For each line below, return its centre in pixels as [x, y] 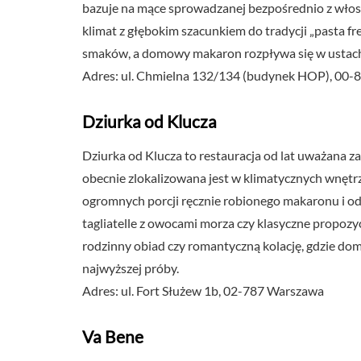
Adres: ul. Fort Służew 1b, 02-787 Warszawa [203, 290]
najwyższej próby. [131, 268]
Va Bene [113, 336]
